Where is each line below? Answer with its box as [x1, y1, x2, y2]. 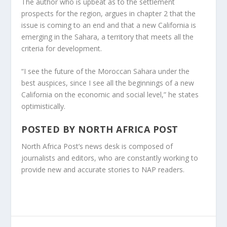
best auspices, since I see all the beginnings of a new [21, 78, 195, 88]
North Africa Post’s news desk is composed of [21, 141, 173, 151]
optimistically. [21, 101, 66, 111]
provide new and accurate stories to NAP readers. [21, 164, 185, 174]
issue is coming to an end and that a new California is [21, 20, 197, 30]
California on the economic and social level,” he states [21, 90, 199, 100]
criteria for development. [21, 44, 102, 53]
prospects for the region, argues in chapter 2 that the [21, 9, 196, 18]
